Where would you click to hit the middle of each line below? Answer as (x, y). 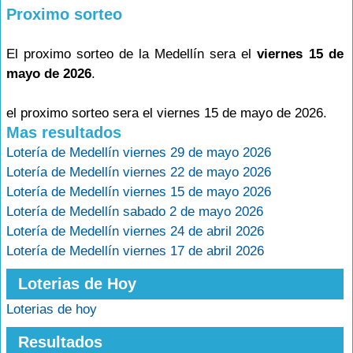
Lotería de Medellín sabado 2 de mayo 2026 (135, 212)
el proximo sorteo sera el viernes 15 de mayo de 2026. (167, 113)
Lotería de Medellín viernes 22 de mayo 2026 (139, 172)
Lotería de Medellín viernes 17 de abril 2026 (135, 251)
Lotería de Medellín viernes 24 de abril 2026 (135, 231)
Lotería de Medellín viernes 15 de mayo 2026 (139, 192)
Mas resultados (64, 132)
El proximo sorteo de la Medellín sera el (132, 54)
